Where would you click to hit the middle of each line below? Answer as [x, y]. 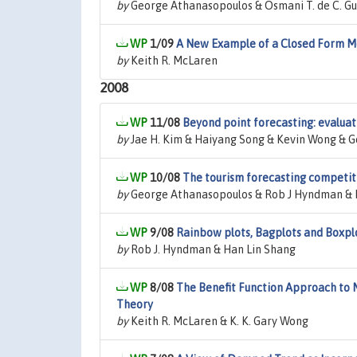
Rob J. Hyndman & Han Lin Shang [212, 249]
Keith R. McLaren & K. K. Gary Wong [218, 321]
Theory [135, 304]
